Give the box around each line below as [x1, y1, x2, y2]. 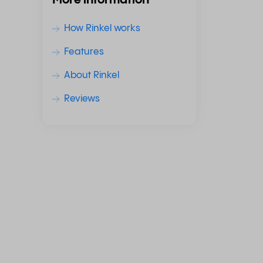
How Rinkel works [64, 23, 140, 33]
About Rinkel [64, 70, 119, 80]
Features [64, 47, 104, 57]
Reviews [64, 94, 100, 104]
